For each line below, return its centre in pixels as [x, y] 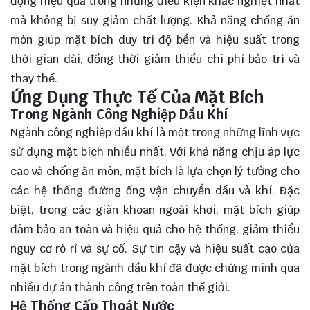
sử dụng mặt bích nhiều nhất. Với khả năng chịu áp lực [155, 152]
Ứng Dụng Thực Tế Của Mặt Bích [139, 97]
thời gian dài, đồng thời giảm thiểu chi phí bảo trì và [155, 59]
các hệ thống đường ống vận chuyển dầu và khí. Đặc [155, 190]
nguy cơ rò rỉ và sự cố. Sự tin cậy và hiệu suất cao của [155, 248]
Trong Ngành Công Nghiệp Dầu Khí [119, 114]
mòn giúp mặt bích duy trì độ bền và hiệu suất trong [155, 39]
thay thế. [34, 78]
